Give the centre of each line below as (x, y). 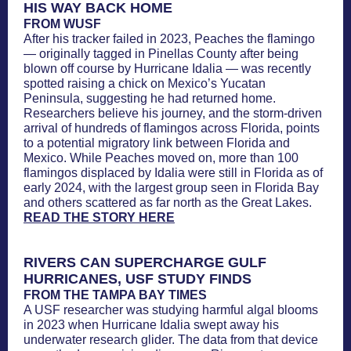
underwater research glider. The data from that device (171, 340)
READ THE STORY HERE (99, 217)
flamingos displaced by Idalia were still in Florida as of (173, 173)
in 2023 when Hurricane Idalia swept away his (151, 325)
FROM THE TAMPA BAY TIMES (115, 295)
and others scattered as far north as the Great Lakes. (168, 203)
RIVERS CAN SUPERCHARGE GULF (145, 262)
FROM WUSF (62, 24)
